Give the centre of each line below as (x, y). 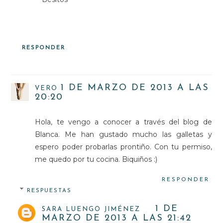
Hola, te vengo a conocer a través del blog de (123, 122)
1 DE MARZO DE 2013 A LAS (135, 88)
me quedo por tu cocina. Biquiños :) (96, 159)
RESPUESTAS (50, 191)
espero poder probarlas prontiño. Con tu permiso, (123, 147)
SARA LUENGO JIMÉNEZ (91, 209)
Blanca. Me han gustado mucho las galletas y (123, 134)
